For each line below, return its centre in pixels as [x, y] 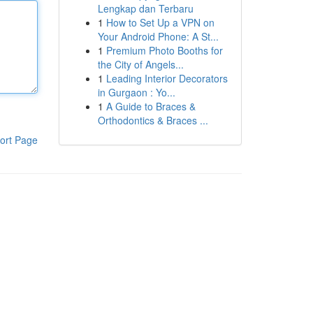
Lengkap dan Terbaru [145, 8]
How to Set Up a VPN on [160, 22]
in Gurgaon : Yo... [136, 92]
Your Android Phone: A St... [158, 36]
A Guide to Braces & [151, 106]
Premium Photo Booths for [164, 50]
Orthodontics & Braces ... [153, 120]
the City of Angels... [140, 64]
